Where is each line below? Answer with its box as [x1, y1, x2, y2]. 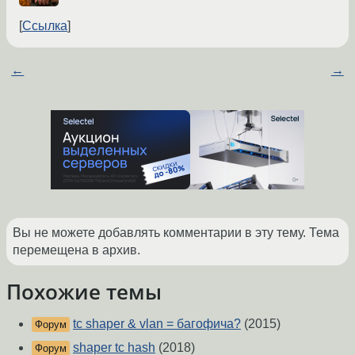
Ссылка [22, 19, 67, 33]
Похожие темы [6, 278, 162, 306]
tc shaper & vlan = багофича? [73, 317, 241, 331]
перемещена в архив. [13, 243, 140, 258]
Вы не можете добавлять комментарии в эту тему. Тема [13, 226, 339, 240]
